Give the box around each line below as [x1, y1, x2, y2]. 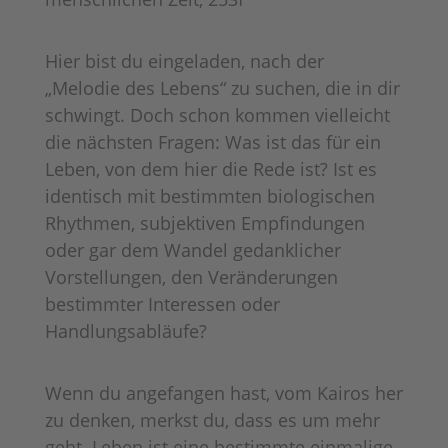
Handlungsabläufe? [44, 318, 207, 343]
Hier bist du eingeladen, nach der [44, 48, 324, 73]
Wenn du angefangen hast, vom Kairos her [44, 380, 403, 405]
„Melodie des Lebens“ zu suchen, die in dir [44, 75, 400, 100]
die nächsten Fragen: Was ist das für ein [44, 129, 381, 154]
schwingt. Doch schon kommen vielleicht [44, 102, 390, 127]
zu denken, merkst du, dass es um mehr [44, 407, 380, 432]
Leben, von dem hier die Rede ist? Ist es [44, 156, 377, 181]
